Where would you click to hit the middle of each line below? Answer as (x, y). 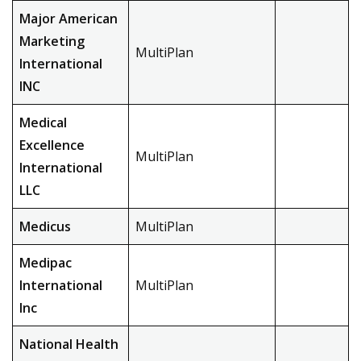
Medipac (46, 263)
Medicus (45, 226)
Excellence (52, 145)
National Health (69, 344)
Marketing (52, 41)
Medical (43, 122)
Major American (68, 19)
